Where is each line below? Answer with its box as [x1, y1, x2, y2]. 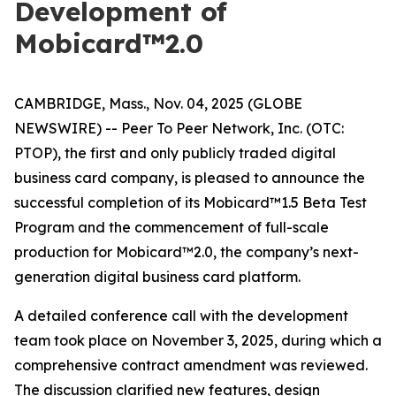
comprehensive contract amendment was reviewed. [14, 356, 368, 374]
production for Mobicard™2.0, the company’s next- [14, 243, 359, 261]
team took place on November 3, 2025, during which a [14, 331, 382, 349]
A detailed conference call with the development [14, 307, 348, 324]
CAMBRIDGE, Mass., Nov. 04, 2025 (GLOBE [14, 95, 302, 112]
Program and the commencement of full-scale [14, 218, 329, 236]
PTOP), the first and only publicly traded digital [14, 144, 336, 162]
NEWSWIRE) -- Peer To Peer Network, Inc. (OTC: [14, 119, 344, 137]
